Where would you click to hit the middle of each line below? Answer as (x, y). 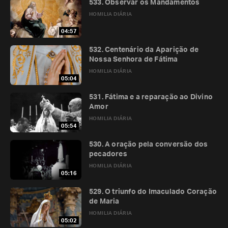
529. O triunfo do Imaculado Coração (153, 192)
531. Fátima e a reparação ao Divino (151, 97)
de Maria (104, 202)
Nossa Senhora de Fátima (134, 60)
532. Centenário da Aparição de (144, 50)
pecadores (108, 154)
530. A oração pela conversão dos (149, 145)
